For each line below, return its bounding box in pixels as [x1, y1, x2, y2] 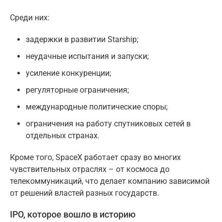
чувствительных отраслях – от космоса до [10, 164, 169, 174]
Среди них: [10, 12, 50, 22]
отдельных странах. [26, 130, 100, 140]
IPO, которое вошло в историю [10, 209, 136, 220]
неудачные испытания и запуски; [26, 51, 149, 61]
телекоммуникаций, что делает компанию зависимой [10, 176, 210, 186]
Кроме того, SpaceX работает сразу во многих [10, 152, 181, 162]
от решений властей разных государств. [10, 188, 159, 198]
